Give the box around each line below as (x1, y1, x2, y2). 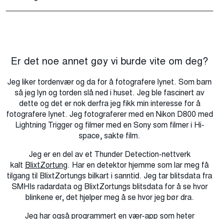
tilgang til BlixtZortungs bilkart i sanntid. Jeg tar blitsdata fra (7, 171, 212, 181)
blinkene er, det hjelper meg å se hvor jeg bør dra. (25, 192, 194, 203)
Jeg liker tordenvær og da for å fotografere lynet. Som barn (7, 77, 212, 88)
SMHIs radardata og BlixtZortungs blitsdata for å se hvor (11, 181, 208, 192)
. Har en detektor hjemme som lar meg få (67, 160, 209, 171)
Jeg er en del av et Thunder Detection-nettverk (28, 149, 191, 160)
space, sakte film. (79, 131, 140, 141)
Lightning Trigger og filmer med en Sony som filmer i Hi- (15, 120, 204, 131)
